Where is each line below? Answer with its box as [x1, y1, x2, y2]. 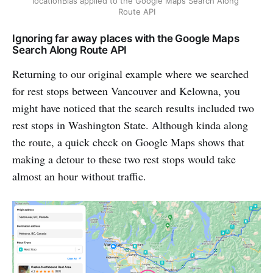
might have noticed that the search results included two [12, 101, 254, 116]
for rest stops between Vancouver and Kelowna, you [12, 83, 240, 99]
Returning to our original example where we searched [12, 66, 249, 82]
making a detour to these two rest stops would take [12, 152, 236, 167]
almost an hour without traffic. [12, 169, 146, 184]
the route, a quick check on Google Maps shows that [12, 135, 244, 150]
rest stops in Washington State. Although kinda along [12, 118, 248, 133]
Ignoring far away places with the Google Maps [12, 32, 239, 45]
